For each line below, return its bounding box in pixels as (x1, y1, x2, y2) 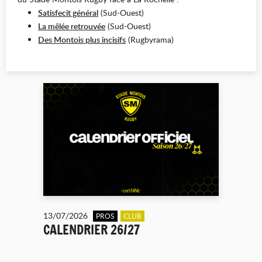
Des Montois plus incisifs (38, 34, 126, 45)
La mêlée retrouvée (38, 20, 105, 32)
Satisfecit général (38, 7, 98, 18)
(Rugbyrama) (126, 34, 174, 45)
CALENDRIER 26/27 (43, 220, 140, 239)
